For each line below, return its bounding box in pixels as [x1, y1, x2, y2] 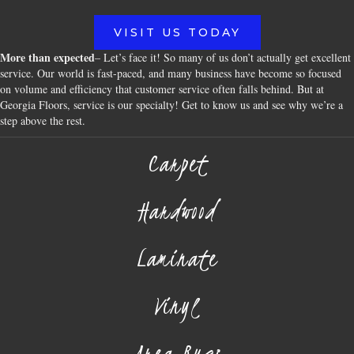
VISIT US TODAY [113, 25, 241, 40]
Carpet [147, 146, 207, 180]
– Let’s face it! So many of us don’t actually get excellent [95, 50, 351, 65]
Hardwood [138, 194, 216, 228]
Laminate [137, 241, 217, 275]
